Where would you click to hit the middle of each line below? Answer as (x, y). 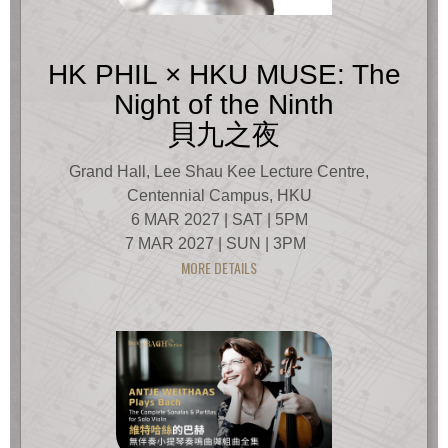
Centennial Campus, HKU (219, 195)
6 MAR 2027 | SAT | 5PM (219, 219)
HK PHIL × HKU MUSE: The (224, 74)
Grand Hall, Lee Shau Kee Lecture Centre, (219, 171)
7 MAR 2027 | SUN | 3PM (219, 243)
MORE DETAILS (219, 267)
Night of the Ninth (224, 104)
